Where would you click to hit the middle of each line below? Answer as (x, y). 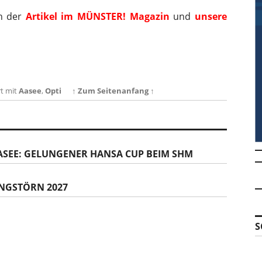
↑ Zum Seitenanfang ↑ (113, 91)
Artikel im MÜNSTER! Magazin (97, 16)
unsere (211, 16)
